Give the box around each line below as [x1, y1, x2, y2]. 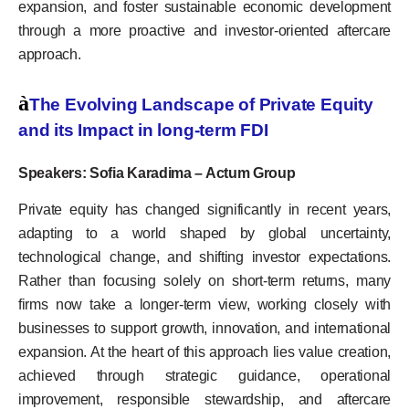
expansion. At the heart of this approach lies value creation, [18, 344, 391, 361]
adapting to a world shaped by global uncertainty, [18, 225, 391, 242]
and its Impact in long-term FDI [18, 120, 268, 140]
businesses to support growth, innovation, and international [18, 320, 391, 337]
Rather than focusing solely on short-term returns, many [18, 273, 391, 289]
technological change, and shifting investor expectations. [18, 249, 391, 266]
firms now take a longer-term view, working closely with [18, 297, 391, 313]
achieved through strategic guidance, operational [18, 368, 391, 384]
